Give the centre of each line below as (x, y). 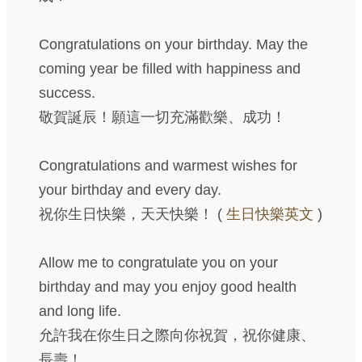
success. (67, 93)
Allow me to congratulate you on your (158, 263)
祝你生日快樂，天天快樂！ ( (133, 214)
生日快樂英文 (270, 214)
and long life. (80, 311)
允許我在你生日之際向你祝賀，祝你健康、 (177, 335)
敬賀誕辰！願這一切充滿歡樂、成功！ (162, 117)
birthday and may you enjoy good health (168, 287)
